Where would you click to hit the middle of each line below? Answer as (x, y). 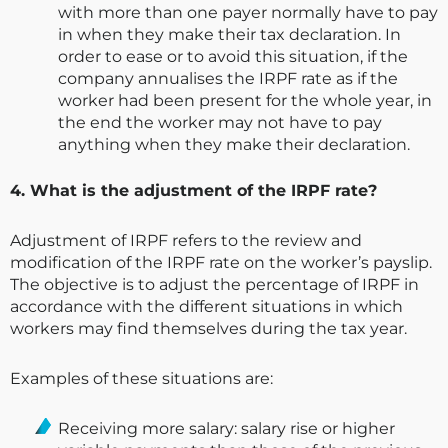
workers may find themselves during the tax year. (208, 329)
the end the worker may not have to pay (220, 123)
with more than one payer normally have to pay (248, 13)
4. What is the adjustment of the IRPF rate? (193, 191)
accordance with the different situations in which (206, 307)
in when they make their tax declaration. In (229, 35)
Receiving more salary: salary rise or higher (226, 429)
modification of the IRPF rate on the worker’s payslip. (221, 263)
